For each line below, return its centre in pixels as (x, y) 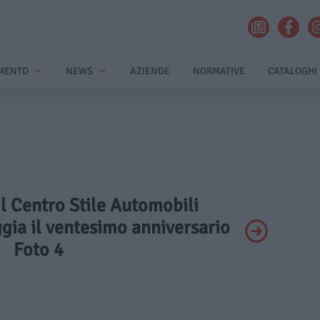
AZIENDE (150, 71)
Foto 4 (39, 250)
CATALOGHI (292, 71)
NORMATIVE (219, 71)
